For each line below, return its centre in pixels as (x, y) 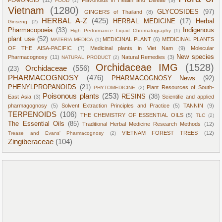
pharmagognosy (28, 105)
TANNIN (194, 105)
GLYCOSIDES (178, 12)
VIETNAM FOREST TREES (160, 133)
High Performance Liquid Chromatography (121, 30)
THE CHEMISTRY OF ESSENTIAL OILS (132, 115)
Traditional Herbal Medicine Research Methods (141, 124)
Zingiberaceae (31, 141)
